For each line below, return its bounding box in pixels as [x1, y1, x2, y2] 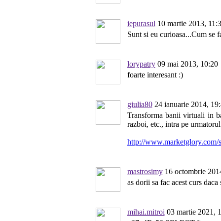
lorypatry [127, 60, 155, 68]
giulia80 [127, 100, 152, 109]
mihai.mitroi [127, 208, 165, 216]
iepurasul [127, 19, 155, 28]
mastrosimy [127, 167, 163, 176]
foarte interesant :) [127, 71, 183, 79]
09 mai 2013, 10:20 [155, 60, 218, 68]
